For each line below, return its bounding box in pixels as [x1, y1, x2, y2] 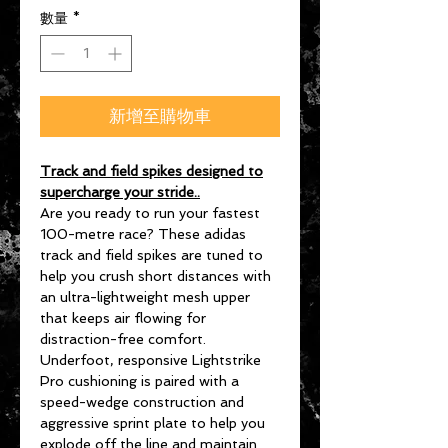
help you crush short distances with [40, 267, 271, 284]
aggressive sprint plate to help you [40, 414, 265, 431]
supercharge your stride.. [40, 183, 200, 200]
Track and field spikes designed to [40, 162, 263, 179]
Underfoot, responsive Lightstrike [40, 351, 261, 368]
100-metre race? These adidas [40, 225, 246, 242]
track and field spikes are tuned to [40, 246, 263, 263]
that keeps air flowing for [40, 309, 206, 326]
